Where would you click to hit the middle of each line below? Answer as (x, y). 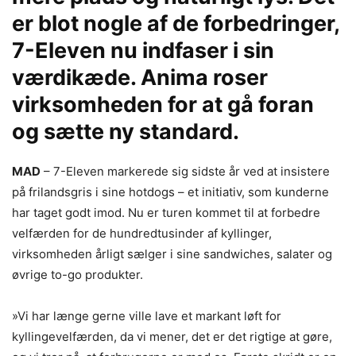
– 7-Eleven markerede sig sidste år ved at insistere (185, 171)
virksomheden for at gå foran (163, 104)
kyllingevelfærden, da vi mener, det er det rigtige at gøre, (172, 337)
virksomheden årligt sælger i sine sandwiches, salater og (172, 254)
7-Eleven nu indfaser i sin (143, 50)
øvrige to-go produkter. (77, 275)
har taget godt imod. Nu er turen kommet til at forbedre (166, 213)
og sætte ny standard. (126, 132)
